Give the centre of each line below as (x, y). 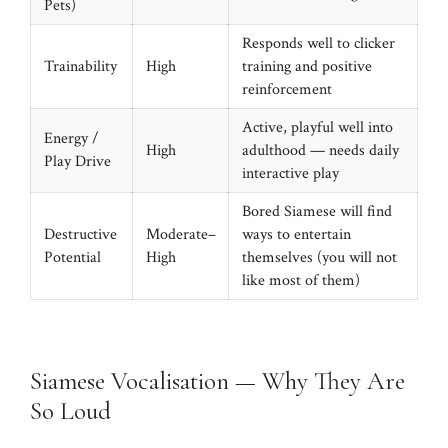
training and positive (306, 66)
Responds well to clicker (318, 43)
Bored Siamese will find (316, 211)
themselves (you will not (319, 257)
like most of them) (300, 280)
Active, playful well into (317, 127)
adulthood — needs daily (320, 150)
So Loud (70, 410)
